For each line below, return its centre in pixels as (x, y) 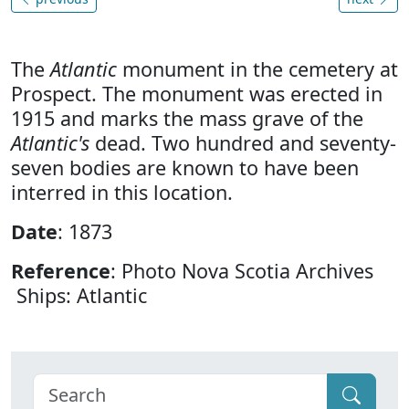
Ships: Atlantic (79, 296)
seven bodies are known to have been (185, 168)
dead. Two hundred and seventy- (243, 143)
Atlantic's (50, 143)
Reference (61, 271)
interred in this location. (122, 193)
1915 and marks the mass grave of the (187, 119)
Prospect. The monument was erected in (197, 94)
